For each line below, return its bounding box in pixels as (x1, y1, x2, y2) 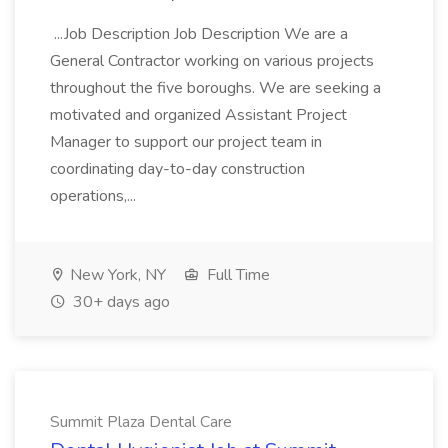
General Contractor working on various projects (50, 50, 374, 72)
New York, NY (66, 264, 166, 286)
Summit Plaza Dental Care (50, 411, 232, 433)
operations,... (50, 185, 140, 207)
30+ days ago (69, 291, 170, 313)
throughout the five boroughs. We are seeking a (50, 77, 381, 99)
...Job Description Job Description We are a (50, 23, 348, 45)
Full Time (203, 264, 270, 286)
